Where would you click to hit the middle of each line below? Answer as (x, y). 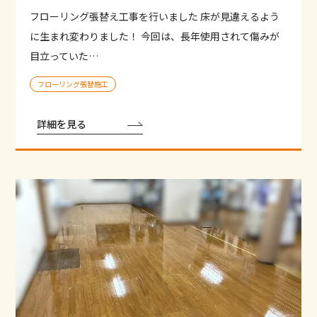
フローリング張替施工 (73, 84)
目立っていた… (64, 56)
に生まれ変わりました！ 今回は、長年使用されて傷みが (155, 36)
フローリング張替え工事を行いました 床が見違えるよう (155, 17)
